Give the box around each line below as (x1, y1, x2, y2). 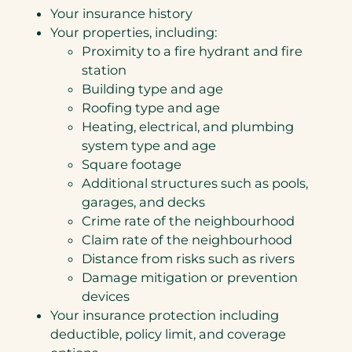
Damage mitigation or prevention (82, 269, 298, 286)
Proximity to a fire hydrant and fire (82, 43, 302, 60)
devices (82, 288, 130, 305)
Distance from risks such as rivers (82, 251, 295, 267)
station (82, 62, 126, 79)
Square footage (82, 156, 181, 173)
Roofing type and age (82, 100, 220, 116)
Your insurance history (50, 5, 192, 22)
